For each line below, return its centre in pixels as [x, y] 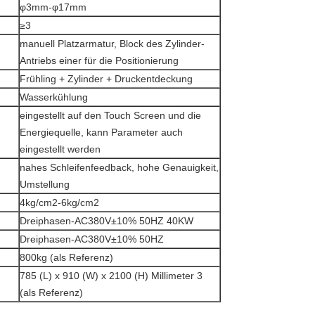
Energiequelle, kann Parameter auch [101, 132]
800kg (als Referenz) [66, 257]
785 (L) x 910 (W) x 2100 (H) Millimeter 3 [111, 276]
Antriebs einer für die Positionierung [99, 60]
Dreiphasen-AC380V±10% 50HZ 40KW [107, 221]
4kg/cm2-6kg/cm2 [59, 202]
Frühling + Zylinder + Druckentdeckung [106, 79]
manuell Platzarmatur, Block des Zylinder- [112, 44]
